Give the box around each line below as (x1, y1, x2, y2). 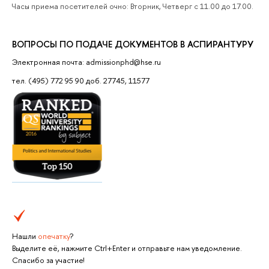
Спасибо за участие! (12, 255, 84, 265)
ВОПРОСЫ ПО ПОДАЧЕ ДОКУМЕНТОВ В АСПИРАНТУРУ (12, 37, 253, 50)
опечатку (38, 231, 70, 241)
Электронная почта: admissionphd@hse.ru (12, 56, 161, 68)
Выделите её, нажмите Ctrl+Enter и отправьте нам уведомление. (12, 243, 242, 253)
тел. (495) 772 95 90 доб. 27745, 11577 (12, 74, 150, 86)
